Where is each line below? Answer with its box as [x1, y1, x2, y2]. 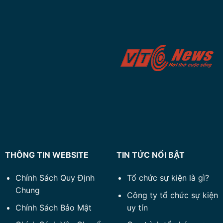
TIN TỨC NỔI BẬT [116, 150, 185, 160]
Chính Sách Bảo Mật [15, 202, 92, 213]
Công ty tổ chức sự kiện [126, 190, 218, 200]
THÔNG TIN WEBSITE [4, 150, 89, 160]
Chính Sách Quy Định [15, 173, 95, 183]
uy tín [126, 202, 148, 213]
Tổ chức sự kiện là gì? [126, 173, 209, 183]
